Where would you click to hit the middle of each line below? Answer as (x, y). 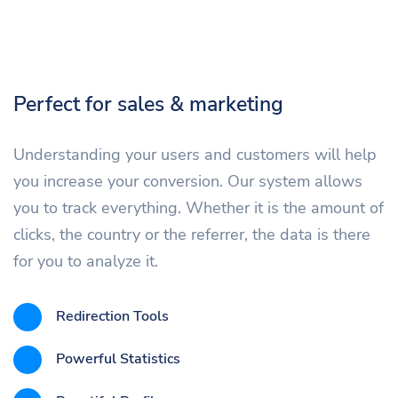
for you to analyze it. (86, 261)
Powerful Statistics (118, 359)
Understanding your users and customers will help (195, 154)
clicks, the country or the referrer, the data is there (192, 234)
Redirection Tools (112, 317)
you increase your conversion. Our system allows (188, 181)
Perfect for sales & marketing (148, 103)
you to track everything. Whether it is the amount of (199, 207)
